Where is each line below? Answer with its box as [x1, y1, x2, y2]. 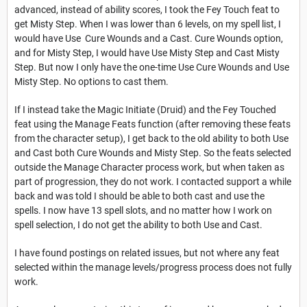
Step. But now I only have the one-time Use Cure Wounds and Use [14, 61, 289, 73]
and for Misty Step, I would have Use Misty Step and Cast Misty [14, 47, 280, 58]
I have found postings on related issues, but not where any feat [14, 247, 280, 258]
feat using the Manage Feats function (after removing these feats [14, 118, 291, 130]
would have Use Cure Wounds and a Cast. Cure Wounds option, [14, 32, 283, 44]
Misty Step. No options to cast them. [14, 75, 169, 87]
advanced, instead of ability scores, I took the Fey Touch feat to [14, 3, 280, 15]
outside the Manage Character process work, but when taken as [14, 161, 284, 173]
